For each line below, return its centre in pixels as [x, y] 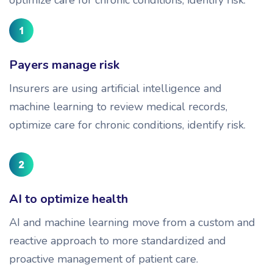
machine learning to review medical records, [118, 106]
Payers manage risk [64, 65]
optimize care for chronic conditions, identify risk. [127, 125]
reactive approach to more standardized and [118, 240]
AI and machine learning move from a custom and [132, 222]
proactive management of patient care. [104, 259]
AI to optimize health [69, 199]
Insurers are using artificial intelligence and [115, 88]
